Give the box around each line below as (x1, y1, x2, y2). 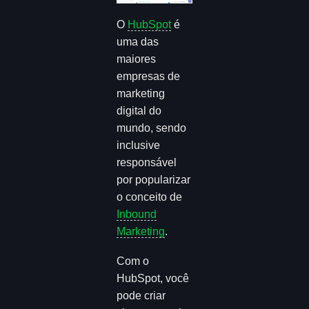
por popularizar (117, 174, 191, 186)
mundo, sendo (117, 122, 187, 134)
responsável (117, 157, 177, 169)
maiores (117, 53, 157, 66)
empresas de (117, 70, 181, 83)
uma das (117, 36, 159, 48)
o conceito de (117, 191, 183, 203)
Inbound (117, 208, 157, 221)
